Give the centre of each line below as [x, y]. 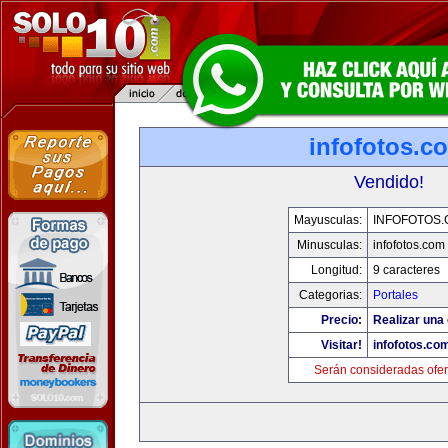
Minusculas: [329, 245]
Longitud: [336, 270]
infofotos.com [408, 245]
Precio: [341, 320]
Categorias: [330, 295]
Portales [395, 295]
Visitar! [341, 345]
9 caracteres [406, 270]
